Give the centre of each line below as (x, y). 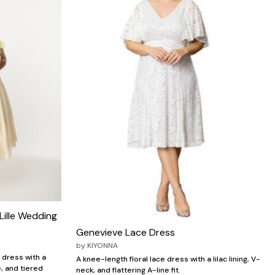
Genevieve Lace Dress (126, 233)
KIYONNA (103, 246)
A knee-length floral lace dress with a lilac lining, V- (168, 259)
